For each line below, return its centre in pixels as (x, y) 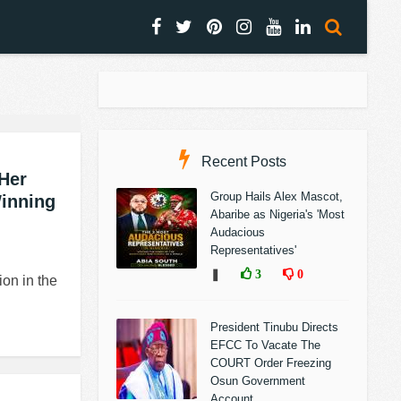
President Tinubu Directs (274, 327)
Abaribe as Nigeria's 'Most (277, 214)
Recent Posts (242, 162)
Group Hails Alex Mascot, (277, 196)
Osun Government (258, 381)
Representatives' (253, 250)
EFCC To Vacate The (265, 345)
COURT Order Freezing (271, 363)
